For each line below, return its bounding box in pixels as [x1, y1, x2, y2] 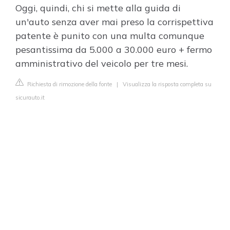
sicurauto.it [15, 94, 45, 101]
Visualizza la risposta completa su [123, 81, 212, 88]
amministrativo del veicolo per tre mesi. [15, 57, 188, 69]
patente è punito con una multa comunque [15, 30, 204, 42]
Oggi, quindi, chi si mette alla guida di [15, 2, 181, 14]
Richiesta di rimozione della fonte [26, 81, 112, 88]
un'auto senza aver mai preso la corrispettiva [15, 16, 214, 28]
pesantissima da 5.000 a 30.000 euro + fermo [15, 44, 212, 55]
